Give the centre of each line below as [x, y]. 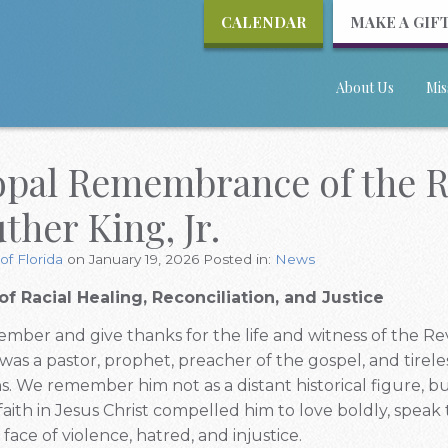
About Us [365, 88]
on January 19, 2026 [135, 259]
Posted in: [239, 259]
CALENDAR [263, 22]
